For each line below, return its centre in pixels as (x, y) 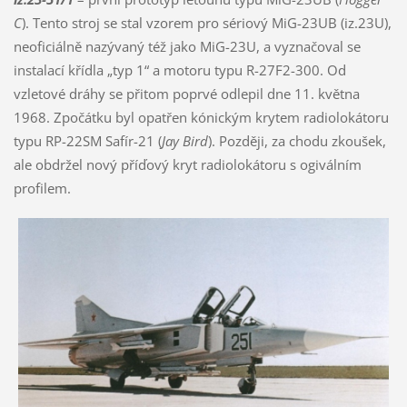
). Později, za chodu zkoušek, (297, 141)
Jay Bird (184, 141)
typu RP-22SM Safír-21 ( (87, 141)
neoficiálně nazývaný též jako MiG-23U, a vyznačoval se (187, 47)
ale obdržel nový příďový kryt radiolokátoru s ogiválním (187, 165)
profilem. (42, 189)
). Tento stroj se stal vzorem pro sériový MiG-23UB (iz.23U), (206, 23)
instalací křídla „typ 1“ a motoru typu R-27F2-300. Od (179, 70)
